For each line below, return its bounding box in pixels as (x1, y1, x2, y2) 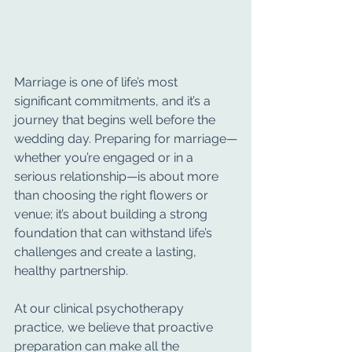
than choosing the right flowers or (14, 188, 211, 203)
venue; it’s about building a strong (14, 207, 211, 222)
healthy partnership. (14, 263, 128, 278)
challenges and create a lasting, (14, 244, 200, 259)
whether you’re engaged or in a (14, 150, 196, 165)
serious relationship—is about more (14, 169, 222, 184)
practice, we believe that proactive (14, 320, 216, 335)
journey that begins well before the (14, 112, 218, 127)
